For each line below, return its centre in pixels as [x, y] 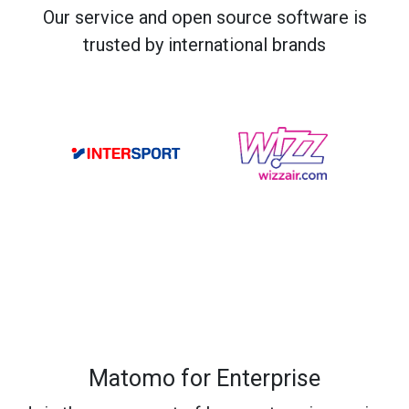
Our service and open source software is [204, 17]
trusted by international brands [204, 45]
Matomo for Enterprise [204, 378]
